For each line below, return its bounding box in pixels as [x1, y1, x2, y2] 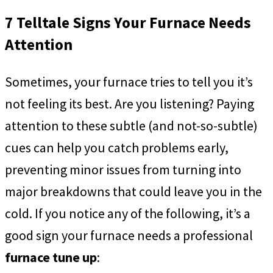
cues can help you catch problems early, [5, 139, 229, 157]
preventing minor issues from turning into [5, 161, 241, 179]
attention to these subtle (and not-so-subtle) [5, 117, 258, 135]
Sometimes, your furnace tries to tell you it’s [5, 73, 253, 91]
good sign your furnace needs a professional [5, 227, 253, 244]
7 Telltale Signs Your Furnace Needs [5, 12, 251, 32]
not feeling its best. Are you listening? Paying [5, 95, 254, 113]
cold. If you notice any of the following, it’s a [5, 205, 250, 222]
